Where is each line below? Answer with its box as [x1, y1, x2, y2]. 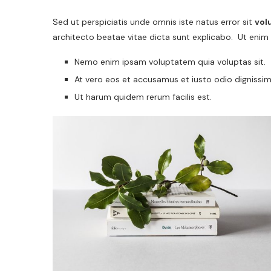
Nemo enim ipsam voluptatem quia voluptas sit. [74, 56, 266, 67]
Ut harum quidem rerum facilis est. [74, 91, 212, 102]
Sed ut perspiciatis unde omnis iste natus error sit [53, 16, 255, 27]
